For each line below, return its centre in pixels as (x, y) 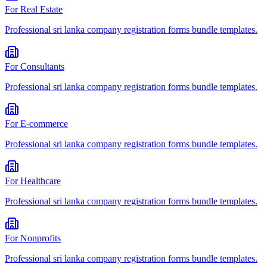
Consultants (42, 67)
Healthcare (41, 181)
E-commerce (44, 124)
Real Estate (41, 10)
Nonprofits (41, 238)
